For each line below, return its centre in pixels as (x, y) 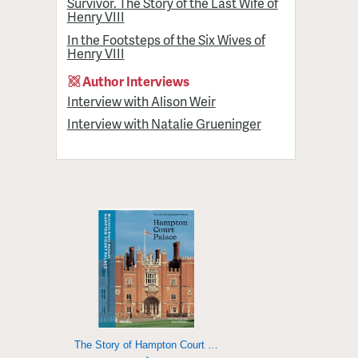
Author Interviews (136, 81)
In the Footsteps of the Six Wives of (166, 39)
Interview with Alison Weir (141, 101)
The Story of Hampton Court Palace (213, 345)
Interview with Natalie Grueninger (164, 124)
